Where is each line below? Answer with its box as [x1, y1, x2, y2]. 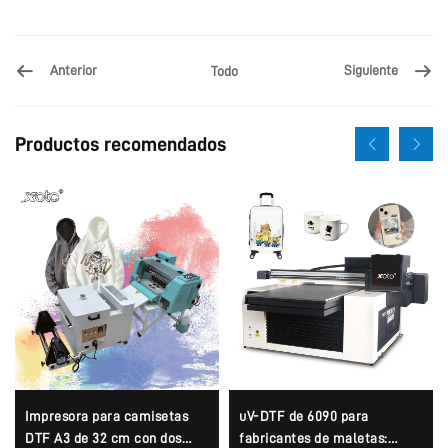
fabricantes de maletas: [239, 430, 388, 445]
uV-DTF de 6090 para [239, 408, 369, 423]
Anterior [50, 63, 97, 78]
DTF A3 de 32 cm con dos [25, 430, 182, 445]
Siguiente [344, 63, 398, 78]
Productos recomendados [15, 133, 226, 154]
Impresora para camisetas [25, 408, 188, 423]
